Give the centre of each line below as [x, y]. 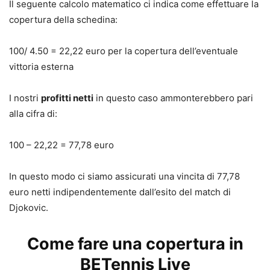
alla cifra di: [33, 113]
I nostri [25, 98]
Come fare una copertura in [135, 243]
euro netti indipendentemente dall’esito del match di [120, 192]
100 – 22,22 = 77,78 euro [61, 145]
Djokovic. [29, 207]
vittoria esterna [41, 66]
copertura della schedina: [63, 19]
